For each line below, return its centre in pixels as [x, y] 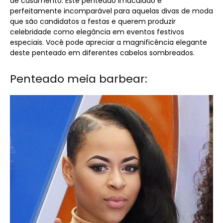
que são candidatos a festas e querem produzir [93, 22]
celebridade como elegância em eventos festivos [97, 32]
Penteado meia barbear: [79, 79]
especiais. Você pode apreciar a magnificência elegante [109, 43]
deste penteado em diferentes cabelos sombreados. [102, 53]
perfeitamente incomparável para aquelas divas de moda [111, 11]
